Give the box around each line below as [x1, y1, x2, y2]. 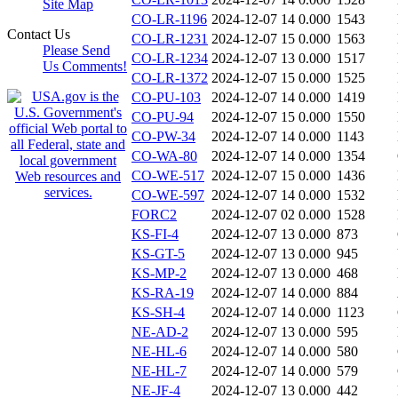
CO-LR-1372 [131, 70, 208, 86]
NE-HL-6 [131, 344, 187, 360]
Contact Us [7, 27, 70, 42]
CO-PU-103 [131, 90, 201, 106]
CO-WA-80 [131, 148, 197, 164]
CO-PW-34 [131, 129, 195, 145]
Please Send [43, 43, 110, 58]
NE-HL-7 [131, 363, 187, 379]
